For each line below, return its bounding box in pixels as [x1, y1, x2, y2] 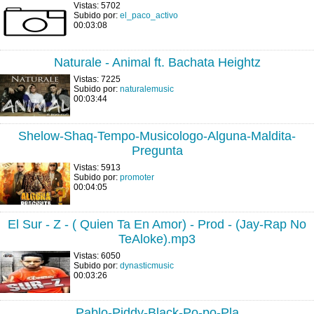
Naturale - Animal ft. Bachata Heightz [53, 55, 261, 69]
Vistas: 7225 [74, 74, 121, 84]
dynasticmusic [120, 261, 174, 271]
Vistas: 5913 [74, 163, 121, 172]
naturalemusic [120, 84, 174, 94]
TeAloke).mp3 [118, 232, 196, 246]
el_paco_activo [120, 11, 178, 20]
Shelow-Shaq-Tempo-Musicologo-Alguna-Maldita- [18, 129, 296, 143]
